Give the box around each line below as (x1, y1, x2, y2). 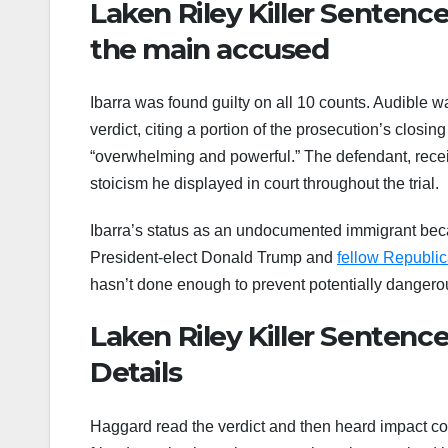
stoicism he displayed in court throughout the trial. (90, 175, 439, 193)
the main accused (90, 31, 329, 66)
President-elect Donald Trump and (90, 249, 337, 267)
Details (90, 355, 182, 390)
